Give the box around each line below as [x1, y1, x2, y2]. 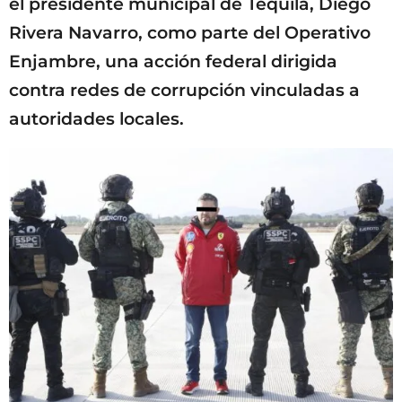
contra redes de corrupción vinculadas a [9, 79, 360, 100]
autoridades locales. [9, 108, 184, 129]
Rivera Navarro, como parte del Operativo [9, 22, 371, 43]
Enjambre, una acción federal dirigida [9, 50, 337, 72]
